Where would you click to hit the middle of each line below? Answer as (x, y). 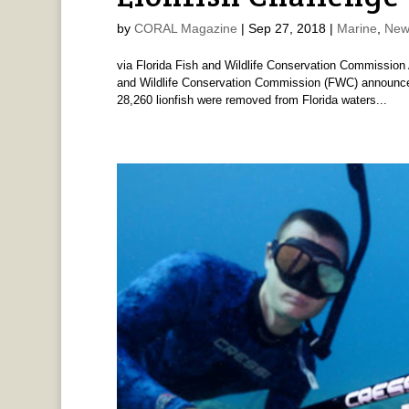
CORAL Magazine (185, 29)
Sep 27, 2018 (287, 29)
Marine (357, 29)
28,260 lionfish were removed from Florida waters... (252, 100)
